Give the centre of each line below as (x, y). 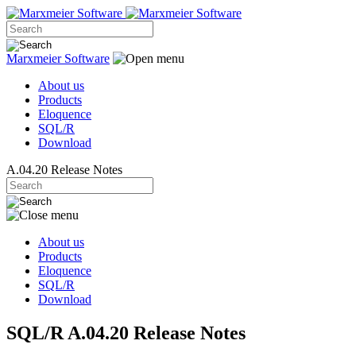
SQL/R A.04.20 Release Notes (126, 333)
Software (87, 58)
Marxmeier (35, 58)
